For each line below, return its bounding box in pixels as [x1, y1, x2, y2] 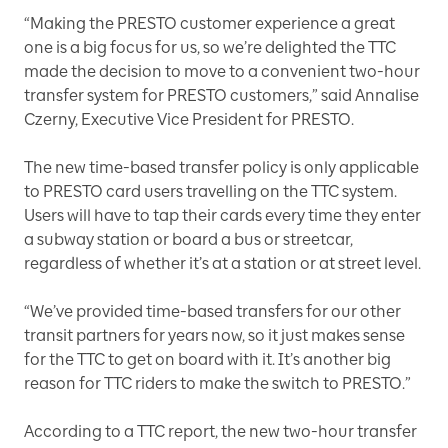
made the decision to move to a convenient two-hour [24, 62, 420, 81]
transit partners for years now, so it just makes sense [24, 326, 405, 345]
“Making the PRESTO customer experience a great [24, 14, 395, 33]
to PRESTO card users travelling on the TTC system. [24, 182, 397, 201]
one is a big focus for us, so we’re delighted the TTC [24, 38, 396, 57]
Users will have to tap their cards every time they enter [24, 206, 421, 225]
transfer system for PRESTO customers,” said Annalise [24, 86, 419, 105]
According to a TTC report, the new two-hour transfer [24, 422, 417, 441]
